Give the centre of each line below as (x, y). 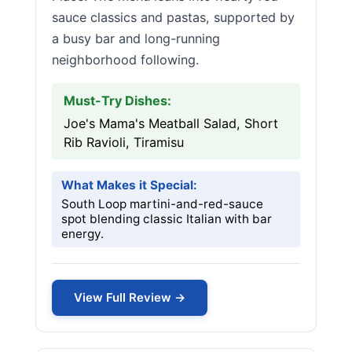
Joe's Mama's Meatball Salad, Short (171, 123)
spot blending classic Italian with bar (167, 219)
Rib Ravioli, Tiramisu (124, 142)
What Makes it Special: (129, 185)
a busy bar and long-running (136, 38)
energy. (82, 234)
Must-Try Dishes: (117, 101)
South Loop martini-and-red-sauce (162, 204)
